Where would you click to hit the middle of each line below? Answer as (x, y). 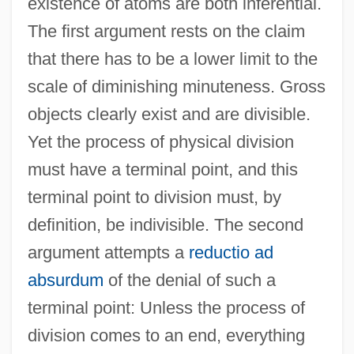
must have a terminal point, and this (162, 169)
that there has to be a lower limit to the (172, 58)
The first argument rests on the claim (166, 31)
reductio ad (231, 252)
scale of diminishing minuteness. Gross (176, 86)
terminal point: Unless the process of (166, 307)
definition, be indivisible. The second (165, 224)
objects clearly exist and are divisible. (169, 114)
